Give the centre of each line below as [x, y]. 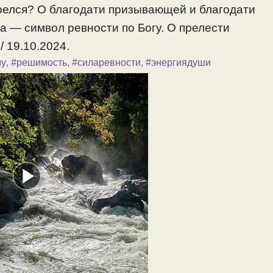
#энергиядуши [178, 63]
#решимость [39, 63]
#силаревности [106, 63]
